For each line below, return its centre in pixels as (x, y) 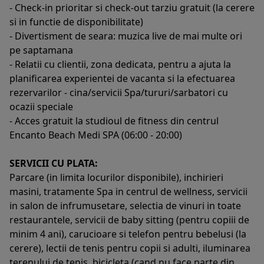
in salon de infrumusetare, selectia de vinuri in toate (125, 205)
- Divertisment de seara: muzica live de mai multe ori (126, 36)
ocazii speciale (41, 106)
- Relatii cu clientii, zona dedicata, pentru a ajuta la (120, 64)
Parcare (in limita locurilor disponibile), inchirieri (116, 177)
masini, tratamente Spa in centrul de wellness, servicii (128, 191)
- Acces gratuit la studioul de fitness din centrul (114, 121)
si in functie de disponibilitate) (76, 22)
